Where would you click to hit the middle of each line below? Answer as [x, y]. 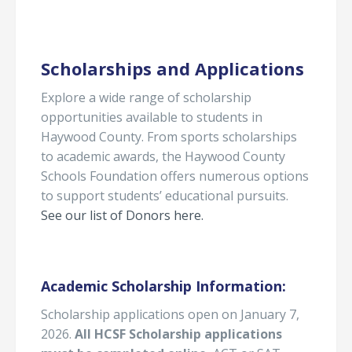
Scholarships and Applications [172, 68]
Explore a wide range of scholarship [146, 98]
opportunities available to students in [152, 117]
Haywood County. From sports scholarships [169, 137]
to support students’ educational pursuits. [165, 196]
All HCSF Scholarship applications [178, 334]
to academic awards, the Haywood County [163, 157]
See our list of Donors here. [122, 216]
